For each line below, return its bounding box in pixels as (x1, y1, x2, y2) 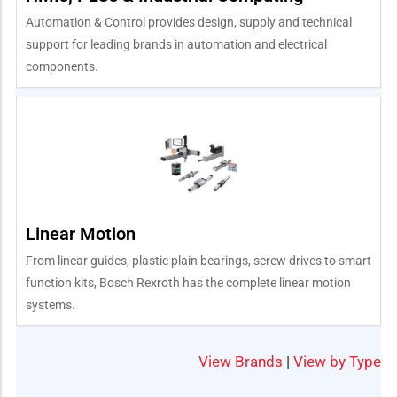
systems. (26, 297, 75, 312)
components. (26, 58, 98, 74)
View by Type (293, 352, 381, 370)
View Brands (198, 352, 283, 370)
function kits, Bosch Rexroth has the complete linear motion (26, 275, 351, 290)
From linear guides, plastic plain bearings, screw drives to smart (26, 253, 371, 268)
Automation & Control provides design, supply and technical (26, 14, 352, 29)
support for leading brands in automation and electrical (26, 36, 327, 51)
